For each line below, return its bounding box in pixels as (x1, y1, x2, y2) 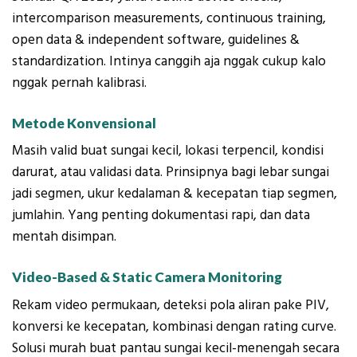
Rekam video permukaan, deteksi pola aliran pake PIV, (12, 295, 329, 315)
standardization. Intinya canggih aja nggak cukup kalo (12, 52, 326, 72)
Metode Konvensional (12, 114, 159, 131)
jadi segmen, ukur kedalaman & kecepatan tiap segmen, (12, 184, 337, 204)
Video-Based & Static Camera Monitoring (12, 268, 282, 285)
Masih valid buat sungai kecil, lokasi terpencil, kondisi (12, 141, 324, 161)
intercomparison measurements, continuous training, (12, 9, 326, 29)
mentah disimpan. (12, 227, 116, 247)
